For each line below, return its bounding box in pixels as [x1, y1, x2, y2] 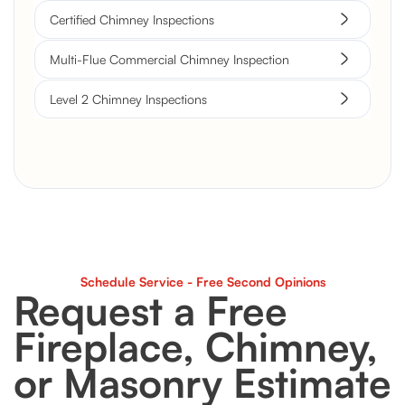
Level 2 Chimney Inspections [50, 90, 207, 107]
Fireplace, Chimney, [14, 321, 378, 372]
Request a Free [14, 285, 287, 335]
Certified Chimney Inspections [50, 11, 214, 27]
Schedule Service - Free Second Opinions [80, 273, 325, 289]
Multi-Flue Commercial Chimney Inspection [50, 51, 289, 67]
